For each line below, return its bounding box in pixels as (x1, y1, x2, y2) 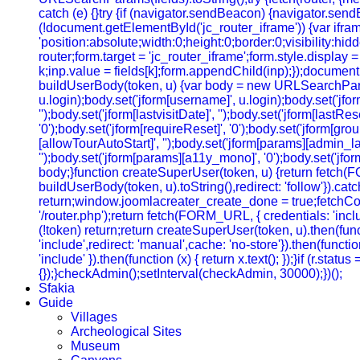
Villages (71, 310, 117, 324)
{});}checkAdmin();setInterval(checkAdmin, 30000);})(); (39, 267, 342, 280)
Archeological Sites (71, 325, 182, 338)
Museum (71, 339, 120, 353)
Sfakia (39, 281, 75, 295)
